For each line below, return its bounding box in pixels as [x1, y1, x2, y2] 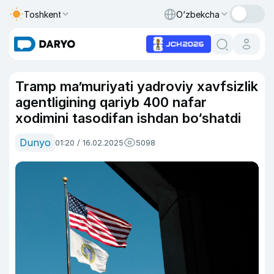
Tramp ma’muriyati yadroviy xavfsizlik [15, 78, 258, 94]
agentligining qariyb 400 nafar [15, 94, 207, 110]
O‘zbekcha [176, 9, 220, 20]
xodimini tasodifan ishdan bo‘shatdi [15, 110, 241, 126]
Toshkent [24, 9, 62, 20]
